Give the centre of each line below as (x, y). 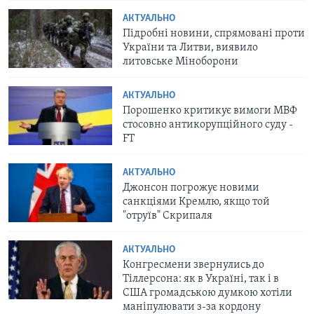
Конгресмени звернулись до (194, 265)
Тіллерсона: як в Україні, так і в (201, 279)
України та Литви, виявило (191, 48)
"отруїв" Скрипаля (168, 216)
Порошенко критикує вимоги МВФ (210, 111)
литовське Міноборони (181, 62)
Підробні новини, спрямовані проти (214, 34)
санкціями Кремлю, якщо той (197, 202)
